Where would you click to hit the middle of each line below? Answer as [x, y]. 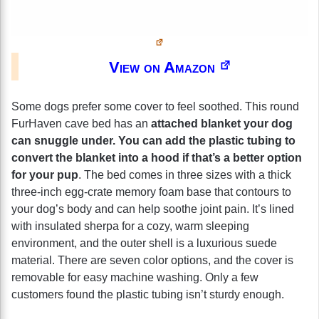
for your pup [45, 174]
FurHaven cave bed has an [81, 123]
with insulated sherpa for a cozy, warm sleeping [130, 226]
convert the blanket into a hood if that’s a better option [157, 157]
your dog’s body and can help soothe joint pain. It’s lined [153, 209]
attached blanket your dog [222, 123]
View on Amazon [164, 67]
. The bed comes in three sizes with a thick [185, 174]
